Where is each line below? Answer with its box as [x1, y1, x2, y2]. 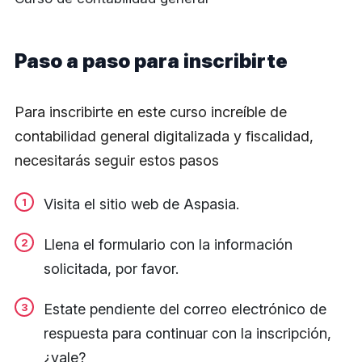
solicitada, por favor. [44, 260, 179, 277]
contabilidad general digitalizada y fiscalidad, [15, 128, 314, 145]
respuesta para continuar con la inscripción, [44, 325, 331, 342]
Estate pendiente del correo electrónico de [44, 301, 326, 318]
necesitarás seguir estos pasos [15, 152, 219, 169]
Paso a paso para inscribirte [15, 49, 288, 73]
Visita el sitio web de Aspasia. [44, 196, 239, 213]
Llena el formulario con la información [44, 236, 293, 253]
